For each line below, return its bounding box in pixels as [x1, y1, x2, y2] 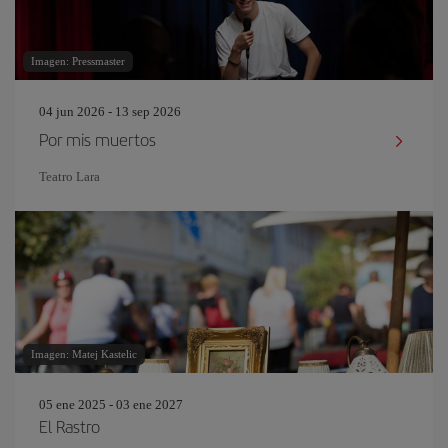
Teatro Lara [39, 169, 100, 184]
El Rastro [39, 414, 100, 438]
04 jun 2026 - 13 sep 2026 [39, 104, 181, 119]
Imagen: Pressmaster [31, 55, 125, 67]
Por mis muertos [39, 127, 156, 151]
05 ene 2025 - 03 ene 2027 [39, 397, 183, 412]
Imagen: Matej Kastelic [31, 348, 137, 360]
